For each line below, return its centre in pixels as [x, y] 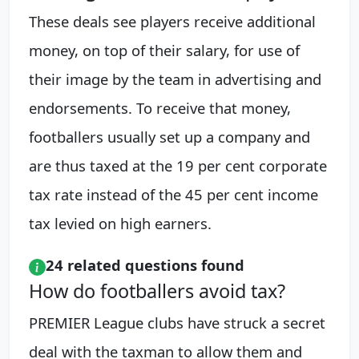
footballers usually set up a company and [169, 137]
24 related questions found [145, 265]
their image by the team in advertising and [175, 79]
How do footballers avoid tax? [157, 291]
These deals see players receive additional [172, 22]
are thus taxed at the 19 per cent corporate [178, 166]
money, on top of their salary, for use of [164, 50]
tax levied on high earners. [120, 224]
